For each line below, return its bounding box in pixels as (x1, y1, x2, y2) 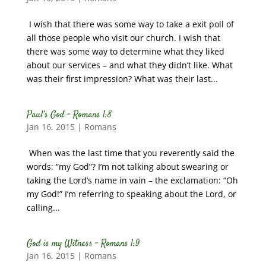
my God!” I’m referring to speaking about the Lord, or (26, 188, 236, 199)
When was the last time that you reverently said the (26, 147, 235, 159)
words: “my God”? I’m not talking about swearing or (26, 161, 229, 172)
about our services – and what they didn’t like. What (26, 59, 233, 71)
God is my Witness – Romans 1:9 (26, 237, 140, 251)
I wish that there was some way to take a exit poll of (26, 18, 234, 30)
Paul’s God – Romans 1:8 (26, 108, 112, 122)
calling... (26, 202, 60, 213)
